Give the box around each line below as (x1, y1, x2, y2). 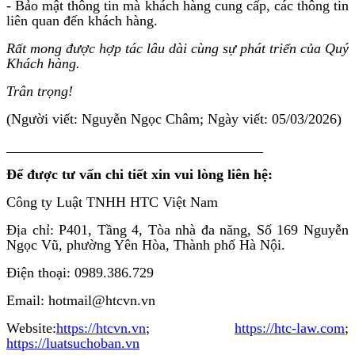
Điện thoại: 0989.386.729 (6, 264, 154, 281)
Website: (6, 319, 56, 336)
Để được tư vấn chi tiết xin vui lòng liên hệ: (6, 166, 273, 182)
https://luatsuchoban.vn (6, 334, 139, 351)
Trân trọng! (6, 82, 73, 99)
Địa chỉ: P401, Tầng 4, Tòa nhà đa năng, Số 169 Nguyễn (6, 221, 349, 238)
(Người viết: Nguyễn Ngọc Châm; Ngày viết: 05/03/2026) (6, 110, 342, 127)
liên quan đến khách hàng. (6, 12, 158, 29)
